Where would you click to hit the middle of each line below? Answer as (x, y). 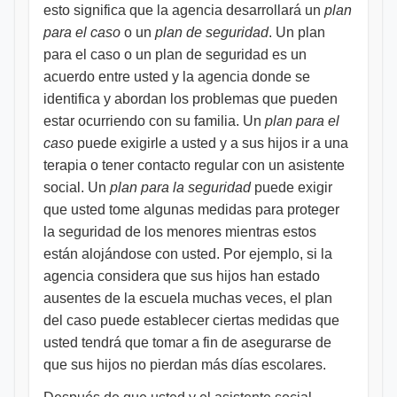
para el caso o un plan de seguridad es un (175, 54)
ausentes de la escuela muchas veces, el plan (188, 298)
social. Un (77, 187)
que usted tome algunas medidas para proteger (191, 210)
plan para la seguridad (180, 187)
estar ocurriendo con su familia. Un (152, 121)
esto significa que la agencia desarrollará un (182, 10)
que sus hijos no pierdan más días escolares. (185, 365)
